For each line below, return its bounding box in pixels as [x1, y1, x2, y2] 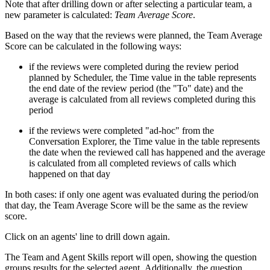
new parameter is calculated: [5, 9, 115, 20]
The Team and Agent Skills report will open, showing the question [5, 251, 257, 262]
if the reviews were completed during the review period [29, 61, 239, 72]
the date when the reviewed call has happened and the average [29, 146, 265, 157]
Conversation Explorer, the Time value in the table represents [29, 136, 260, 146]
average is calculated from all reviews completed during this [29, 93, 256, 104]
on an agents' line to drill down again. [25, 231, 170, 242]
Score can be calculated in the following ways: [5, 40, 181, 51]
